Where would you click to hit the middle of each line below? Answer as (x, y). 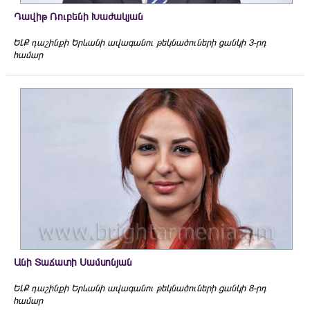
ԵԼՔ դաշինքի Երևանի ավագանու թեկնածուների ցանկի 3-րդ (140, 42)
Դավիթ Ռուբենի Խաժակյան (79, 16)
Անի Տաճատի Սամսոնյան (73, 262)
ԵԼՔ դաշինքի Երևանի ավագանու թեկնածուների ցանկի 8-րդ (140, 288)
